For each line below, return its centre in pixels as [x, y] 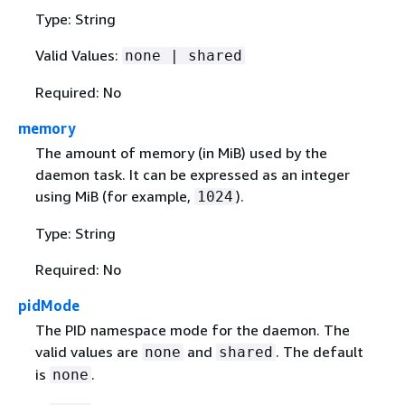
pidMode [49, 305]
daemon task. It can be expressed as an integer [192, 174]
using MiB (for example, [114, 196]
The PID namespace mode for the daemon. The [192, 330]
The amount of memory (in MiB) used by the [181, 152]
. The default [319, 351]
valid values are [88, 351]
